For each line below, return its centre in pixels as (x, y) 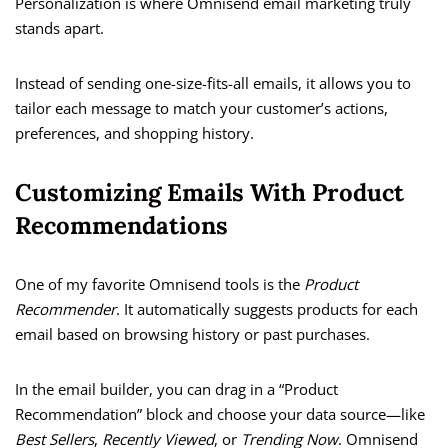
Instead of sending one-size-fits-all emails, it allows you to (213, 83)
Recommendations (121, 226)
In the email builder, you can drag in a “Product (176, 389)
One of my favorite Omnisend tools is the (159, 284)
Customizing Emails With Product (209, 193)
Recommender (65, 309)
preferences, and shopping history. (134, 133)
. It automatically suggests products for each (267, 309)
